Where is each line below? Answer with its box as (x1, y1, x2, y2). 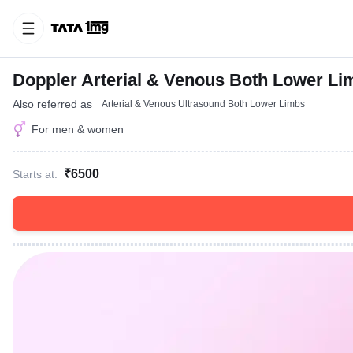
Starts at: (13, 168, 58, 180)
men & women (52, 123, 124, 136)
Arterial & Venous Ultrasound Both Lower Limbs (102, 98, 305, 110)
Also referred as (13, 98, 92, 110)
